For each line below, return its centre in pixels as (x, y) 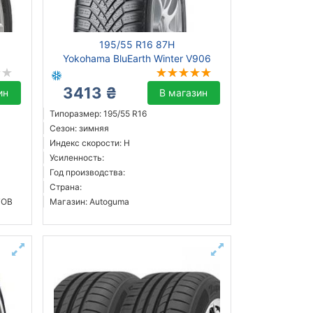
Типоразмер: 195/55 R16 (98, 114)
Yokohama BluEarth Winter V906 (137, 59)
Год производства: (87, 173)
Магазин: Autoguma (89, 202)
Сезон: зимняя (79, 129)
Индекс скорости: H (89, 143)
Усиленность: (77, 158)
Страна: (65, 187)
